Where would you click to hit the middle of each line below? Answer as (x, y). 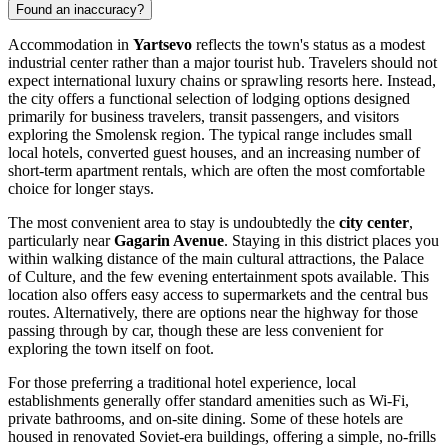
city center (374, 222)
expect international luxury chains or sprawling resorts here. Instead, (222, 80)
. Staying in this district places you (331, 240)
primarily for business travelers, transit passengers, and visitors (203, 116)
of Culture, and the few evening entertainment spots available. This (218, 276)
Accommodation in (70, 44)
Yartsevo (162, 44)
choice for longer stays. (81, 188)
